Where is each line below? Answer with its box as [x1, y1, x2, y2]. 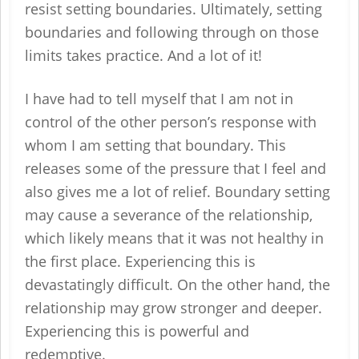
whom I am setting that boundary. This [25, 135, 286, 155]
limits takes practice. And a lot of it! [25, 46, 266, 65]
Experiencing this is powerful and [25, 321, 249, 341]
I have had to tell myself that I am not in [25, 89, 293, 108]
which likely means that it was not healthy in [25, 228, 324, 248]
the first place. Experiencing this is [25, 252, 256, 271]
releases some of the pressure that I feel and [25, 159, 326, 178]
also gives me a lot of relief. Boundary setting [25, 182, 330, 201]
